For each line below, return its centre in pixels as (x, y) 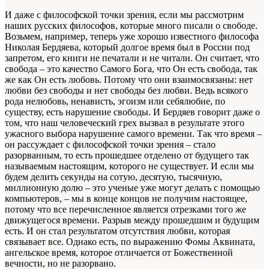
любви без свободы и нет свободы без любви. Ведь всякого (126, 90)
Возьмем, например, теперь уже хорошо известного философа (132, 36)
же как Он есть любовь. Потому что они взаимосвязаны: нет (129, 79)
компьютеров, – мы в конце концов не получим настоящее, (126, 198)
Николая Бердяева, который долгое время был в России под (127, 47)
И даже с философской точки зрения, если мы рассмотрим (124, 14)
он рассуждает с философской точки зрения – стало (110, 144)
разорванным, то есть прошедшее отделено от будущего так (127, 155)
